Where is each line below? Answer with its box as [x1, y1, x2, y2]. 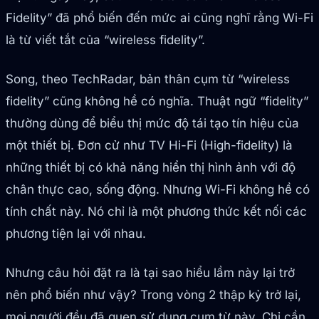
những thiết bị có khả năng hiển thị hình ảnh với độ [6, 160, 296, 175]
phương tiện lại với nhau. [6, 226, 146, 241]
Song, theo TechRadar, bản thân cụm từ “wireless [6, 72, 290, 87]
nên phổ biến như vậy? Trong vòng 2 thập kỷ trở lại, [6, 288, 301, 303]
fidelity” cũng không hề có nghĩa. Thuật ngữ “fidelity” [6, 94, 308, 109]
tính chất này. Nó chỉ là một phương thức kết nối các [6, 204, 307, 219]
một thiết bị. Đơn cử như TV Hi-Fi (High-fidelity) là [6, 138, 293, 153]
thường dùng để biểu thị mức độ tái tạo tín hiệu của [6, 116, 299, 131]
